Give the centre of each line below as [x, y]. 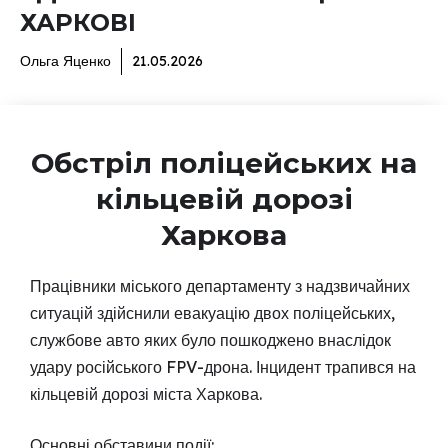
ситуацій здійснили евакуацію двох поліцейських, [212, 313]
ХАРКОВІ [78, 23]
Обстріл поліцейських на [224, 163]
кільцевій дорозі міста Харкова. [146, 394]
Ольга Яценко [65, 61]
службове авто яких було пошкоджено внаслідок [210, 340]
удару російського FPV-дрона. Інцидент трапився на [223, 367]
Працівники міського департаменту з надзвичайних [220, 286]
